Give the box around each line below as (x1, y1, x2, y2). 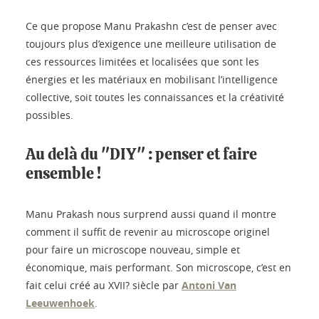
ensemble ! (26, 166, 101, 182)
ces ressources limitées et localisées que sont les (26, 55, 259, 69)
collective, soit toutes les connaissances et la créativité (26, 90, 284, 105)
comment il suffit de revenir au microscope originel (26, 225, 270, 239)
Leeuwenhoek (26, 296, 95, 310)
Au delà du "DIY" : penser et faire (26, 147, 257, 163)
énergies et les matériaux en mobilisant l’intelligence (26, 73, 278, 87)
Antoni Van (182, 278, 236, 293)
